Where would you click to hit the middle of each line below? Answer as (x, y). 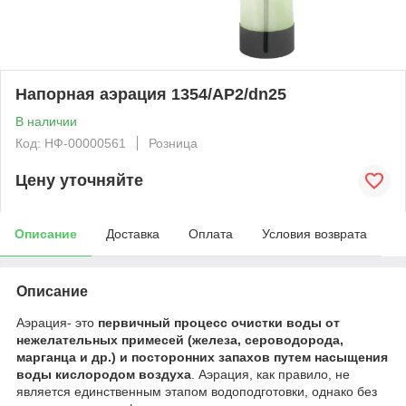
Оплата (211, 233)
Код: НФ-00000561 (71, 143)
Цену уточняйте (79, 181)
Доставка (133, 233)
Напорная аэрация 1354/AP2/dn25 (151, 94)
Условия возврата (314, 233)
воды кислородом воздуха (104, 374)
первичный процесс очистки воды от (219, 322)
